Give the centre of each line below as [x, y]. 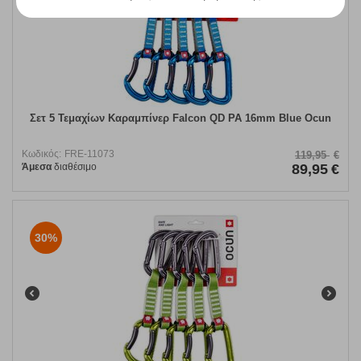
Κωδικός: [41, 154]
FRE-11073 [89, 154]
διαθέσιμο [74, 167]
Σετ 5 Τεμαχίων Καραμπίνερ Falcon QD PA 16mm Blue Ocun [180, 118]
